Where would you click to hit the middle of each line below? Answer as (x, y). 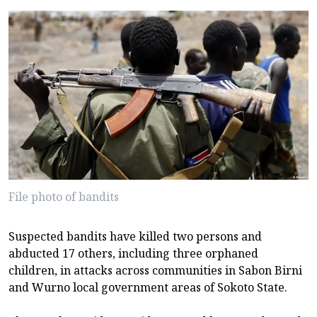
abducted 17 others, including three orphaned (133, 253)
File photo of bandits (64, 196)
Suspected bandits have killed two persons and (135, 236)
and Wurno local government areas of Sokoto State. (148, 287)
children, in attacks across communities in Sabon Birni (155, 270)
